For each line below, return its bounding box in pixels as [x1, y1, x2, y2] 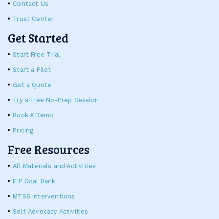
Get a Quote [13, 81, 52, 88]
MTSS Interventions [13, 192, 75, 200]
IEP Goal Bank [13, 177, 56, 185]
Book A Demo [13, 111, 54, 119]
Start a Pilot [13, 66, 51, 73]
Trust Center [13, 15, 54, 22]
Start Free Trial [13, 50, 61, 58]
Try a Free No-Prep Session [13, 96, 99, 104]
